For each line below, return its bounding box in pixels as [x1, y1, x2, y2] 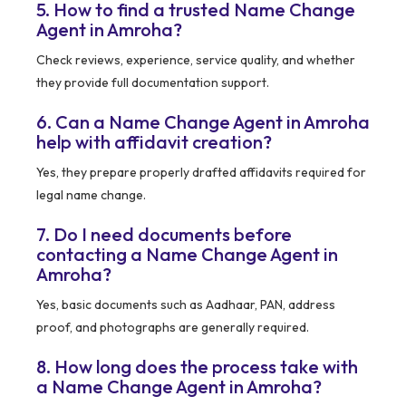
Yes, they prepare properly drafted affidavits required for [36, 164, 366, 181]
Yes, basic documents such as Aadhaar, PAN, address [36, 296, 335, 314]
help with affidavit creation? [36, 130, 272, 154]
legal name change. [36, 187, 146, 204]
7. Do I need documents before [36, 223, 292, 246]
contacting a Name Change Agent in [36, 243, 338, 266]
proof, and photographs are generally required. [36, 319, 309, 336]
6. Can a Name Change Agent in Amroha [36, 111, 370, 134]
